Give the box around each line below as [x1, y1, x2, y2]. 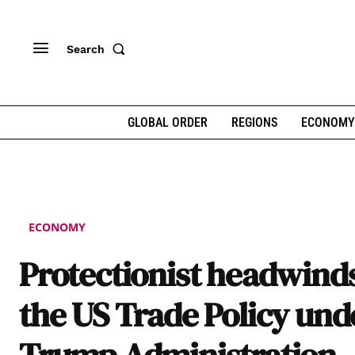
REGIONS [231, 115, 277, 130]
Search [67, 42, 105, 55]
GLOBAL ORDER [127, 115, 208, 130]
